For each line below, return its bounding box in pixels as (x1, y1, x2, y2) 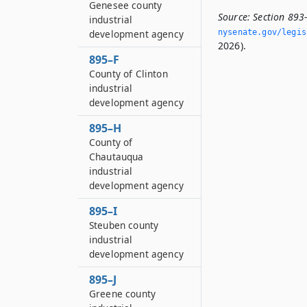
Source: (218, 10, 251, 23)
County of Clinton (89, 67, 168, 80)
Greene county (89, 287, 156, 300)
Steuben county (89, 219, 159, 232)
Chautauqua (89, 150, 144, 163)
